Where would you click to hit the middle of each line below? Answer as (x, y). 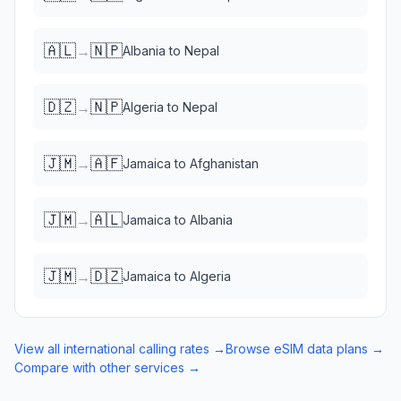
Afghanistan (224, 163)
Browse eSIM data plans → (305, 349)
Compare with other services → (107, 367)
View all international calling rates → (120, 349)
